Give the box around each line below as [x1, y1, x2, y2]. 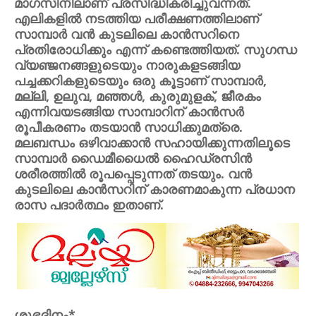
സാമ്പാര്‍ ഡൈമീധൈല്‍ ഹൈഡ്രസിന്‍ [14, 150, 252, 166]
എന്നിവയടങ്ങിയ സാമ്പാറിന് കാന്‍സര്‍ [14, 103, 244, 120]
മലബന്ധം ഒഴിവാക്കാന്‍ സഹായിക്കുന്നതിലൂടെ [14, 134, 290, 151]
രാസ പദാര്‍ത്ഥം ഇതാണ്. [14, 196, 164, 213]
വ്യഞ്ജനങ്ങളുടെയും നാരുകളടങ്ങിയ [14, 56, 240, 73]
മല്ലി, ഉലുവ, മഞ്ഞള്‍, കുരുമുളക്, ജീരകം [14, 87, 261, 104]
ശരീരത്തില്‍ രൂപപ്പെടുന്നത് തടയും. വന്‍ [14, 165, 252, 182]
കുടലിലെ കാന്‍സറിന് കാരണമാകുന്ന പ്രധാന [14, 181, 295, 197]
